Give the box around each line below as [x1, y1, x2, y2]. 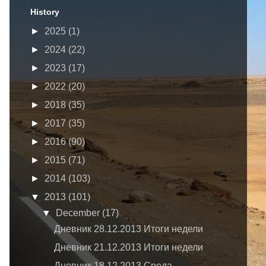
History [30, 7, 59, 17]
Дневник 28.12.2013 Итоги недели [53, 224, 203, 235]
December [56, 208, 103, 218]
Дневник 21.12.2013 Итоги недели [53, 242, 203, 253]
